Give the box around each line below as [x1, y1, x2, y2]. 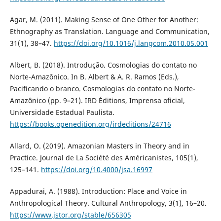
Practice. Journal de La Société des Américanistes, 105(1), [9, 152, 198, 162]
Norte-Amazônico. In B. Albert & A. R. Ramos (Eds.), [9, 72, 179, 81]
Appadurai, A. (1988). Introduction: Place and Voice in [9, 186, 187, 196]
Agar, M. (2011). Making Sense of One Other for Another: [9, 14, 198, 24]
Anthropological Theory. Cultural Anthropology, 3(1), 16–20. [9, 198, 207, 208]
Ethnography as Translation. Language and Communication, [9, 26, 210, 36]
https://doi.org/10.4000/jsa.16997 [40, 164, 152, 174]
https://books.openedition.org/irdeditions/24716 [9, 119, 171, 129]
